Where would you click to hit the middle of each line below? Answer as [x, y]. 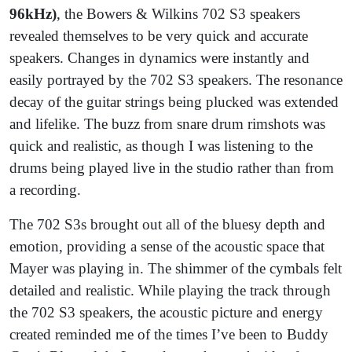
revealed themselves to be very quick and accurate [159, 35]
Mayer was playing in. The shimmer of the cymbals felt [176, 268]
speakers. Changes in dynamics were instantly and [159, 57]
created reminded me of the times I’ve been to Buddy [169, 334]
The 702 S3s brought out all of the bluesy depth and [167, 224]
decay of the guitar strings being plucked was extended [174, 101]
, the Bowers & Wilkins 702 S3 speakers [178, 13]
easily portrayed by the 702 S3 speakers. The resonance [176, 79]
